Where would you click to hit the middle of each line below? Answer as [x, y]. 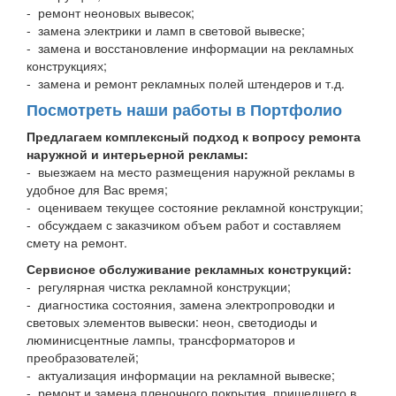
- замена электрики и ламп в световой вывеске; [166, 30]
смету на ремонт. [77, 243]
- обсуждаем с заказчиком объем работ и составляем [184, 225]
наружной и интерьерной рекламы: [137, 154]
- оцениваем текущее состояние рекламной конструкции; [195, 207]
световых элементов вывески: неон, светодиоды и [172, 322]
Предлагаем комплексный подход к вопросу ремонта [194, 137]
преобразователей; [83, 358]
